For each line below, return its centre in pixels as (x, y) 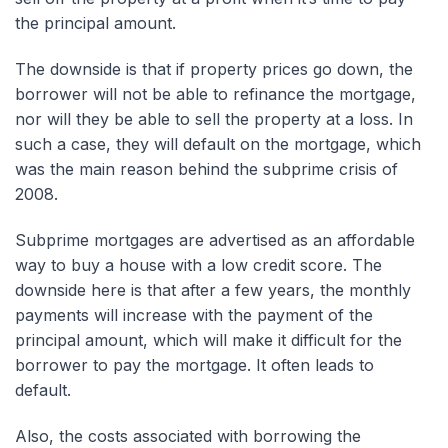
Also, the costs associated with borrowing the (188, 435)
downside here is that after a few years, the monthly (213, 289)
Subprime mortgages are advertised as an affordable (215, 239)
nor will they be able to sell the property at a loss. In (214, 118)
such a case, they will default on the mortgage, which (218, 143)
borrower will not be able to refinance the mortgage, (215, 93)
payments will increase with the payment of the (194, 314)
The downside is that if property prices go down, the (214, 68)
